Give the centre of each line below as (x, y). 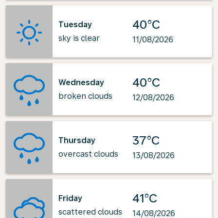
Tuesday (75, 24)
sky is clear (79, 38)
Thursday (77, 140)
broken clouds (85, 96)
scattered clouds (90, 212)
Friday (70, 198)
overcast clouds (88, 154)
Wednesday (81, 82)
